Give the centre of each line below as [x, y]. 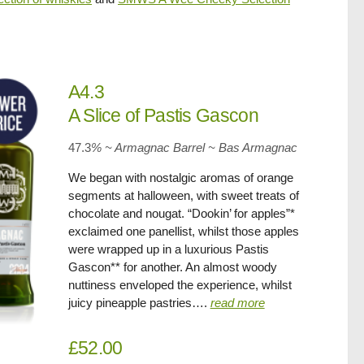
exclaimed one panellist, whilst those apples [183, 231]
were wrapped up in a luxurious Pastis [168, 249]
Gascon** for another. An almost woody [172, 267]
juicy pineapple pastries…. [139, 303]
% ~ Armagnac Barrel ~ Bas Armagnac [194, 147]
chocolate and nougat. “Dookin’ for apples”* [181, 213]
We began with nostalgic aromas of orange [180, 178]
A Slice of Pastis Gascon [163, 115]
